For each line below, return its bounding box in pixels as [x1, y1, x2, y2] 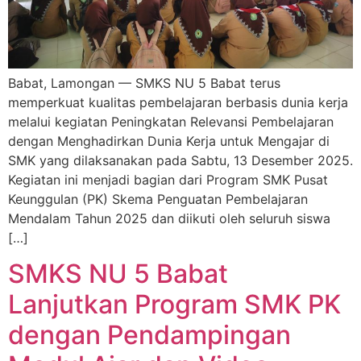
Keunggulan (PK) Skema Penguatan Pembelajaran [8, 190, 308, 207]
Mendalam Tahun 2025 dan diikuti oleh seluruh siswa [8, 210, 330, 226]
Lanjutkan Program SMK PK [8, 288, 341, 321]
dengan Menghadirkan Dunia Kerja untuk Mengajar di [8, 132, 330, 149]
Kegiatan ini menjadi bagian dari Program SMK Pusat [8, 171, 328, 188]
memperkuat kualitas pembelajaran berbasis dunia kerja [8, 93, 348, 110]
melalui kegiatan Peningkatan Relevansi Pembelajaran [8, 113, 334, 130]
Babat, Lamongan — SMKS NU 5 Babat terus [8, 74, 280, 91]
